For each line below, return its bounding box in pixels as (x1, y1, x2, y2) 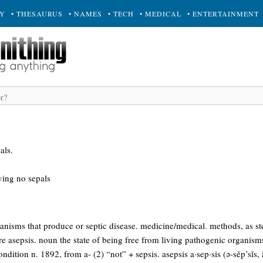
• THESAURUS (11, 9, 63, 18)
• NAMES (69, 9, 102, 18)
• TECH (108, 9, 134, 18)
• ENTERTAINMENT (187, 9, 259, 18)
